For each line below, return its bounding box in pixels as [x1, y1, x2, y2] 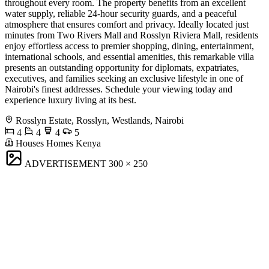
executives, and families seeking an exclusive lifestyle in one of [5, 73, 243, 84]
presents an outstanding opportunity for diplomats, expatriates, [5, 62, 239, 73]
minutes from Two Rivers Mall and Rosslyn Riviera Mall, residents [5, 30, 258, 41]
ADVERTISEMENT [25, 159, 106, 169]
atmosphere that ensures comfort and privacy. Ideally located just [5, 19, 249, 30]
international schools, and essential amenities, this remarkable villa [5, 52, 254, 62]
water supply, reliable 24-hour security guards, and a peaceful [5, 8, 237, 19]
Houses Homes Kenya [13, 138, 101, 149]
